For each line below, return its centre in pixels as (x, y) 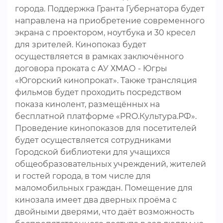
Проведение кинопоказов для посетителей (106, 128)
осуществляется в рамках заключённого (99, 56)
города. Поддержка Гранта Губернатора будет (110, 9)
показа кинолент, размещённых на (87, 104)
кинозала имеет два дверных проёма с (96, 200)
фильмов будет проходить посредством (98, 92)
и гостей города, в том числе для (83, 176)
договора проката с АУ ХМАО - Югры (91, 68)
